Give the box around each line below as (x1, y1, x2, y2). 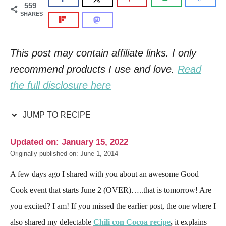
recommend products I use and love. (10, 64, 178, 75)
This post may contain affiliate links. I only (10, 47, 196, 59)
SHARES (20, 11, 43, 17)
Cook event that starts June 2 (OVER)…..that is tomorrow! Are (10, 186, 211, 194)
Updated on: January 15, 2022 (10, 137, 128, 147)
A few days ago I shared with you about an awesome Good (10, 169, 199, 178)
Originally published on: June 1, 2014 (10, 150, 118, 157)
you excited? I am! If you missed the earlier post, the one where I (10, 202, 216, 210)
